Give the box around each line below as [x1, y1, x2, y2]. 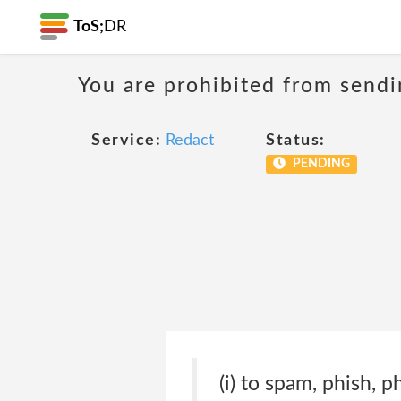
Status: [266, 132, 326, 149]
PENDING [289, 158, 350, 170]
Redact [166, 132, 214, 149]
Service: [91, 132, 161, 149]
